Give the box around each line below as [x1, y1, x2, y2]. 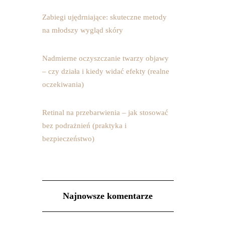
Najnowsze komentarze [63, 191, 153, 201]
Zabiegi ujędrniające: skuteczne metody [42, 13, 167, 21]
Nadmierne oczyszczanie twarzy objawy [42, 54, 169, 62]
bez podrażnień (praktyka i [42, 122, 127, 130]
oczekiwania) [42, 80, 84, 88]
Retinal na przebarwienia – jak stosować [42, 108, 168, 117]
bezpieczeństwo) [42, 135, 94, 143]
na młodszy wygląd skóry [42, 26, 123, 34]
